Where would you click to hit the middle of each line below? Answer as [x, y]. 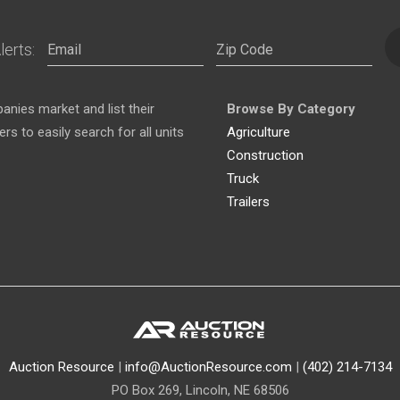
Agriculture [258, 132]
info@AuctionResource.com [208, 367]
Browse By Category [291, 108]
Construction [265, 155]
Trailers [248, 201]
